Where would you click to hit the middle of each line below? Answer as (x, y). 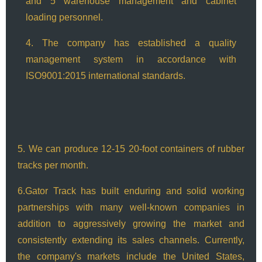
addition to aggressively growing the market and (131, 224)
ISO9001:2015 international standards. (106, 75)
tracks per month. (53, 166)
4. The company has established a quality (131, 43)
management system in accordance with (131, 59)
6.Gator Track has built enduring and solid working (131, 191)
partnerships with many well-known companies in (131, 208)
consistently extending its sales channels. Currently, (131, 240)
